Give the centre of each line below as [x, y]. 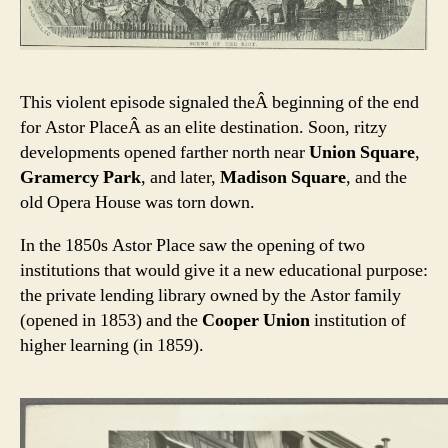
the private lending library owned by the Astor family [210, 295]
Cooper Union [256, 320]
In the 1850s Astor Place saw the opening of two [192, 245]
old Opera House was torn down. [137, 202]
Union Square [362, 152]
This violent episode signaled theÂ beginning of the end [219, 102]
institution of [358, 320]
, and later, [180, 177]
